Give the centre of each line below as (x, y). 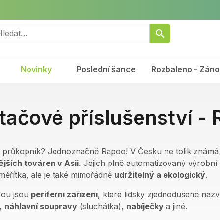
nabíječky (145, 206)
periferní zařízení (64, 194)
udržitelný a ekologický (160, 175)
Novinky (36, 69)
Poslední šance (106, 69)
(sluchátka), (102, 206)
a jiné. (177, 206)
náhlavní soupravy (41, 206)
